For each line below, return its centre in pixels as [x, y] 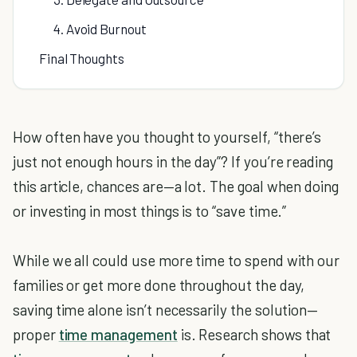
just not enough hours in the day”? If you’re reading [173, 161]
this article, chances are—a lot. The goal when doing [176, 186]
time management [118, 334]
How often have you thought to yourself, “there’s [167, 137]
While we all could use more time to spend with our [177, 260]
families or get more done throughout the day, [159, 285]
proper [36, 334]
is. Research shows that [254, 334]
